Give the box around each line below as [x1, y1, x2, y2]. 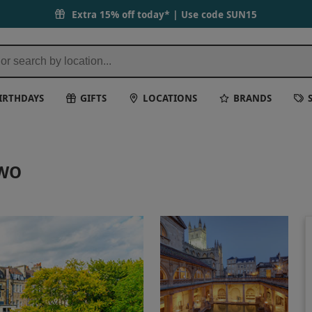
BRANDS [233, 91, 272, 104]
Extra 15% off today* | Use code [72, 7, 226, 21]
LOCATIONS [143, 91, 198, 104]
